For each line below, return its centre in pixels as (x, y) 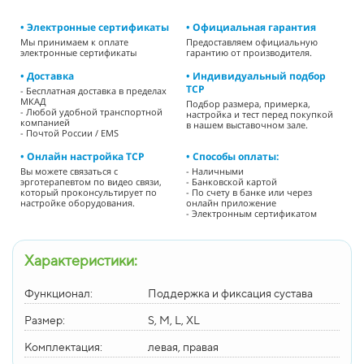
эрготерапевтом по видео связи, (91, 181)
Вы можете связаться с (69, 171)
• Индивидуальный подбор (256, 76)
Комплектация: (63, 347)
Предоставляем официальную (252, 41)
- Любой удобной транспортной (91, 111)
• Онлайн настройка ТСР (82, 156)
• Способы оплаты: (232, 156)
